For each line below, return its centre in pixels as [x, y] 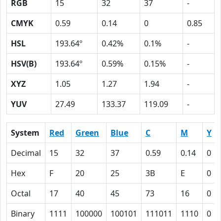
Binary [23, 214]
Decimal [26, 153]
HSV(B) [24, 64]
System [25, 133]
